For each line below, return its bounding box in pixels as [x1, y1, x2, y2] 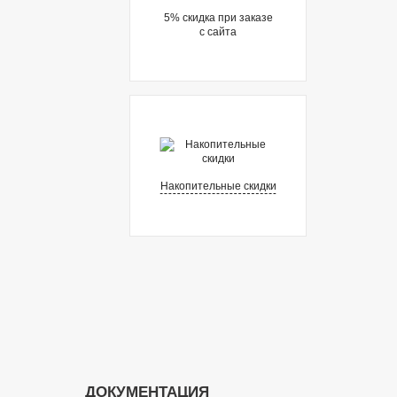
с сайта [199, 25, 237, 38]
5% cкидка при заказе [163, 11, 273, 24]
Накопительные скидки [160, 180, 276, 192]
